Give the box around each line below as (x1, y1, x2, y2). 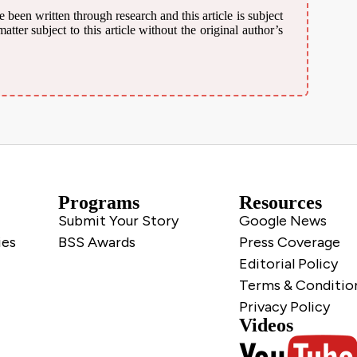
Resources (238, 191, 322, 213)
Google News (238, 211, 327, 229)
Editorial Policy (238, 254, 338, 273)
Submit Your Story (57, 211, 178, 229)
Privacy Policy (238, 297, 330, 316)
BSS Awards (57, 233, 135, 251)
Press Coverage (238, 233, 340, 251)
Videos (238, 314, 293, 335)
